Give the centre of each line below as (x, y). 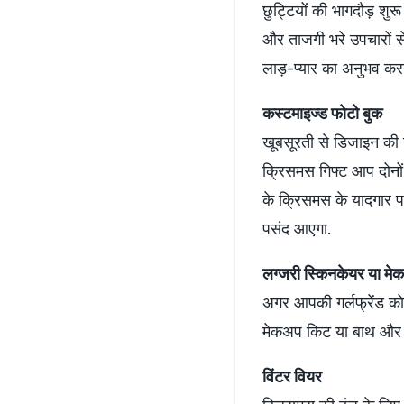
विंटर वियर (292, 376)
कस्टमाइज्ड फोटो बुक (322, 113)
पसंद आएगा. (297, 228)
